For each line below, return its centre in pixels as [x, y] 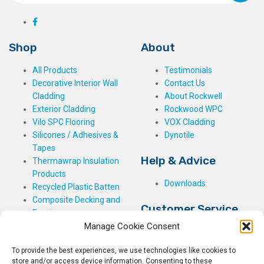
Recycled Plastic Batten [76, 187]
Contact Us [185, 83]
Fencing [47, 212]
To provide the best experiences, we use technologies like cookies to [124, 250]
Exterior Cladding [64, 109]
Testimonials [188, 70]
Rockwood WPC [194, 109]
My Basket [184, 231]
